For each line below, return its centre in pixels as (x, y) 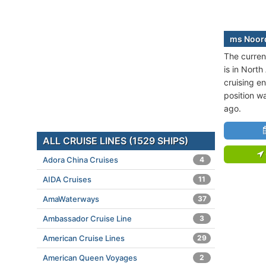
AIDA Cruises (67, 179)
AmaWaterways (71, 199)
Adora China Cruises (80, 160)
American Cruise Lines (84, 238)
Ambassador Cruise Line (87, 218)
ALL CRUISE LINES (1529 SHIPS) (115, 141)
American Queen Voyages (90, 258)
